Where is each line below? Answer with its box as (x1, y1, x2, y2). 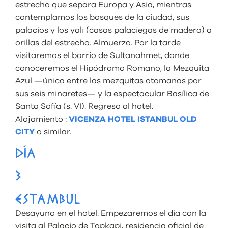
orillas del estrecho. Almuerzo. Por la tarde (15, 38, 181, 47)
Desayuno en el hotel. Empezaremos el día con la (15, 209, 206, 217)
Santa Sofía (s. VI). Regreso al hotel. (15, 102, 153, 110)
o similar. (35, 127, 71, 136)
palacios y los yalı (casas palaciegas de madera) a (15, 25, 212, 34)
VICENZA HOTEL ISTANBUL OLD (69, 115, 197, 123)
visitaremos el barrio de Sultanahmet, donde (15, 51, 189, 60)
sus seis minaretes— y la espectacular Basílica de (15, 89, 209, 98)
